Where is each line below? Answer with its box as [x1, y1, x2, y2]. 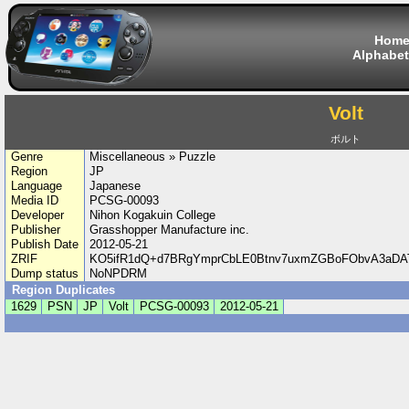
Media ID [10, 194, 58, 207]
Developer [10, 208, 64, 222]
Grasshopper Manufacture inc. [89, 223, 250, 236]
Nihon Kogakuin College [89, 208, 216, 222]
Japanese [89, 179, 142, 193]
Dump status [10, 267, 79, 280]
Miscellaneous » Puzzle [89, 150, 216, 163]
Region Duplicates [12, 283, 115, 297]
